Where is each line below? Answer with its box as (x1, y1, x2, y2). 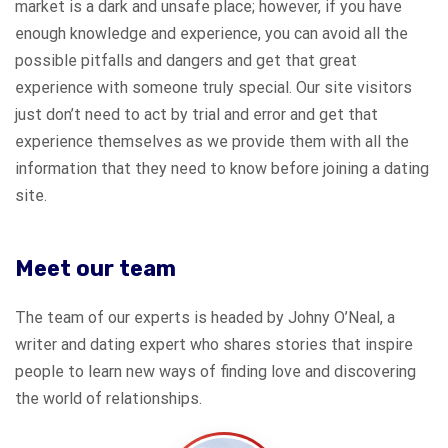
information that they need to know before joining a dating (15, 159, 429, 178)
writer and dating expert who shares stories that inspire (15, 335, 413, 354)
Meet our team (15, 255, 181, 282)
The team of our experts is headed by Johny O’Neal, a (15, 308, 395, 327)
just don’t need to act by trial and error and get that (15, 105, 378, 124)
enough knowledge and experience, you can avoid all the (15, 24, 408, 43)
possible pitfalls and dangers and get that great (15, 51, 357, 70)
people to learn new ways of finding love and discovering (15, 362, 416, 381)
